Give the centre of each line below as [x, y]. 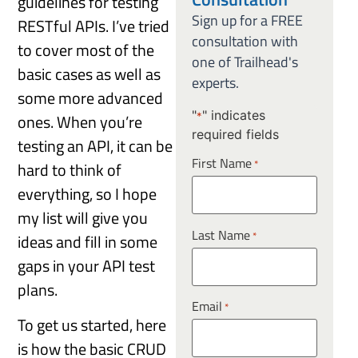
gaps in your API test [87, 265]
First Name [221, 163]
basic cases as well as [89, 74]
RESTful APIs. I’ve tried [94, 26]
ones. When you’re [80, 121]
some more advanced [91, 97]
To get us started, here [92, 325]
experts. [215, 83]
